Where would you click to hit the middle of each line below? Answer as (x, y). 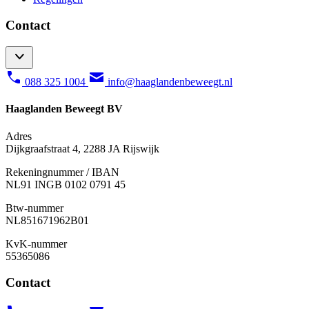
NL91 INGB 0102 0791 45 (66, 184)
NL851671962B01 (47, 220)
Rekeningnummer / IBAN (62, 172)
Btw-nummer (34, 208)
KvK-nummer (36, 243)
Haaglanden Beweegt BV (64, 109)
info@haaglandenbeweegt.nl (170, 82)
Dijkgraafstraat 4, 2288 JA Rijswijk (82, 148)
